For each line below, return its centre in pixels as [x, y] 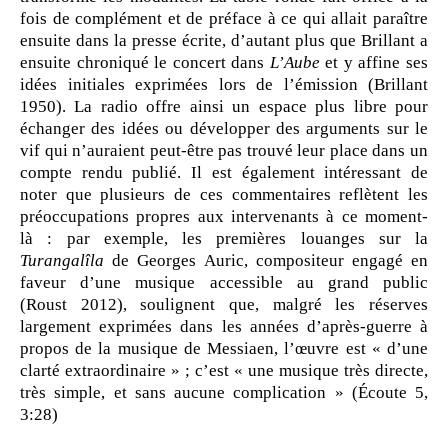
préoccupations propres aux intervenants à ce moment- [224, 217]
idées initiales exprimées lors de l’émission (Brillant [224, 85]
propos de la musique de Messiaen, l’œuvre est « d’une [224, 349]
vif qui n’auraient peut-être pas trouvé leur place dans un [224, 151]
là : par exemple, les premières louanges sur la [224, 239]
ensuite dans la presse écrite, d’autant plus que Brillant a [224, 41]
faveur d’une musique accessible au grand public [224, 283]
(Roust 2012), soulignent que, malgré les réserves [224, 305]
